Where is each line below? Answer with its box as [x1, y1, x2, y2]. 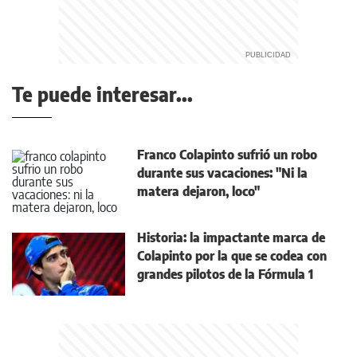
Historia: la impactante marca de [137, 229, 325, 246]
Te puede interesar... [12, 82, 193, 107]
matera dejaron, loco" [137, 183, 260, 200]
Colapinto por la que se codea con [137, 248, 327, 265]
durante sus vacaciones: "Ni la [137, 165, 308, 182]
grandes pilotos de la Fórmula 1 [137, 266, 313, 283]
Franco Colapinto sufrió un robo [137, 147, 317, 163]
